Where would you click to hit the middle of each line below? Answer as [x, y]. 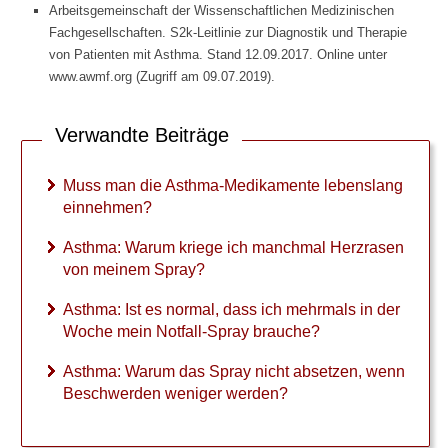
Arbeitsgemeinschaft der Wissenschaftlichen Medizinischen [221, 10]
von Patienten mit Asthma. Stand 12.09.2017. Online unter [218, 54]
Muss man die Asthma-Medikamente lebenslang [233, 185]
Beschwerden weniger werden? [175, 393]
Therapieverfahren [94, 92]
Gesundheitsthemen [102, 250]
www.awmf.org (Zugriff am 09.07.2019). [162, 76]
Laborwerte [63, 13]
